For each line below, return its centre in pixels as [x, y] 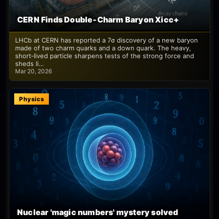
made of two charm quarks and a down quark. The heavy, [103, 48]
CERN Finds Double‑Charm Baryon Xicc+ [98, 20]
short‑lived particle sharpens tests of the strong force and [105, 56]
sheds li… [30, 64]
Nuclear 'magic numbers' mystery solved [98, 212]
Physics [32, 99]
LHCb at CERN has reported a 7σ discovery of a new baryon [107, 40]
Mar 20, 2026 [33, 71]
